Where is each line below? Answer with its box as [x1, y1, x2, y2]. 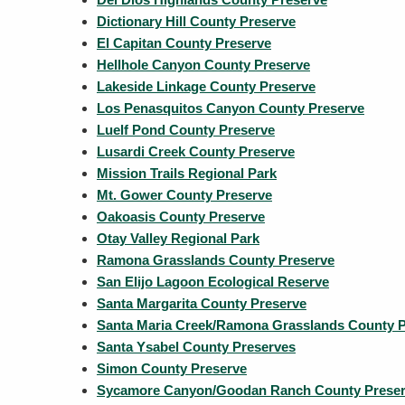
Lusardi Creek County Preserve [97, 144, 295, 159]
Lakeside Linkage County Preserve [97, 79, 316, 94]
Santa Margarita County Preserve [97, 296, 306, 311]
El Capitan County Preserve [97, 35, 271, 51]
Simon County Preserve [97, 361, 247, 376]
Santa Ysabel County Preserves [97, 339, 296, 354]
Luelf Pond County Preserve [97, 122, 275, 137]
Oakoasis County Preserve [97, 209, 265, 224]
